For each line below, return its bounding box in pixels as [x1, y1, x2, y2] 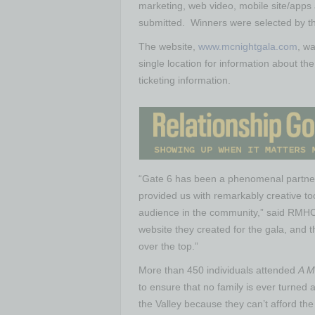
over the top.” [139, 240, 198, 252]
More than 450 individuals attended [139, 264, 298, 276]
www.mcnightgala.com [198, 41, 297, 52]
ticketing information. [139, 75, 231, 86]
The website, [139, 41, 198, 52]
